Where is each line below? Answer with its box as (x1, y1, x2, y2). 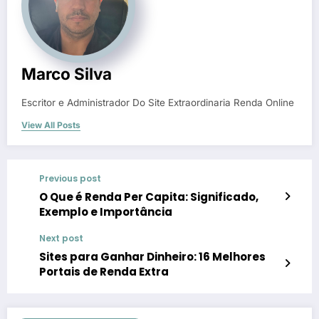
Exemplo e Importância (39, 204, 172, 219)
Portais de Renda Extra (39, 263, 169, 279)
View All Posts (21, 119, 80, 130)
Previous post (39, 172, 101, 184)
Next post (39, 231, 83, 244)
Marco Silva (21, 63, 112, 83)
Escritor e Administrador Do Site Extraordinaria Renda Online (21, 96, 294, 108)
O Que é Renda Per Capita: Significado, (39, 189, 258, 204)
